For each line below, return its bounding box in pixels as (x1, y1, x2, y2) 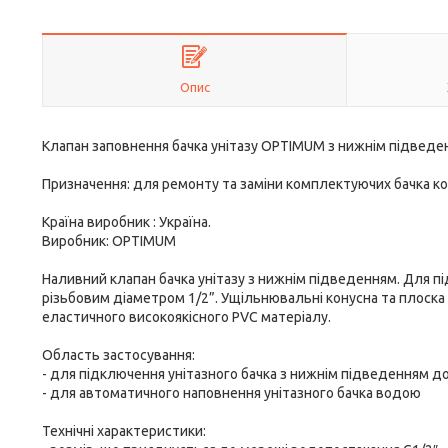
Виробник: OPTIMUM (42, 233, 176, 249)
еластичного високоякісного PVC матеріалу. (42, 309, 331, 325)
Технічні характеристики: (42, 423, 206, 439)
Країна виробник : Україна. (42, 214, 211, 230)
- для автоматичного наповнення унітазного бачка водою (42, 385, 421, 401)
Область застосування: (42, 347, 195, 363)
